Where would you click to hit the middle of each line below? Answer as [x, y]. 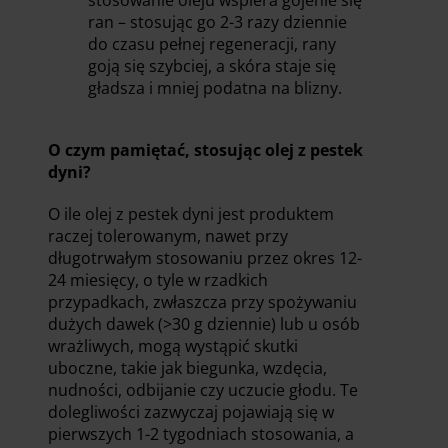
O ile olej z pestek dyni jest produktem [191, 213]
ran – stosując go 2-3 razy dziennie [217, 21]
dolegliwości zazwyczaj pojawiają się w [191, 411]
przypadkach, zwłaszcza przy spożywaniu [202, 301]
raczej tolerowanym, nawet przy [168, 235]
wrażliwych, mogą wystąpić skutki [173, 345]
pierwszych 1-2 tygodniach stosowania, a [201, 433]
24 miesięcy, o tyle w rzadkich [158, 279]
